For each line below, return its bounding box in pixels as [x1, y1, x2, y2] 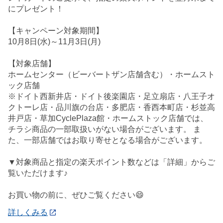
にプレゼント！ [8, 4, 64, 13]
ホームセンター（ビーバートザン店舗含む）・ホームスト [8, 70, 215, 79]
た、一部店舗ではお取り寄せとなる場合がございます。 [8, 136, 207, 145]
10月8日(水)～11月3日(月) [8, 37, 101, 46]
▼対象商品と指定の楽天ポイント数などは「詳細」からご [8, 158, 215, 167]
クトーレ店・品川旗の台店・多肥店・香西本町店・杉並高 [8, 103, 215, 112]
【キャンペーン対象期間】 [8, 26, 104, 35]
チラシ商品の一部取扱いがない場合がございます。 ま [8, 125, 201, 134]
